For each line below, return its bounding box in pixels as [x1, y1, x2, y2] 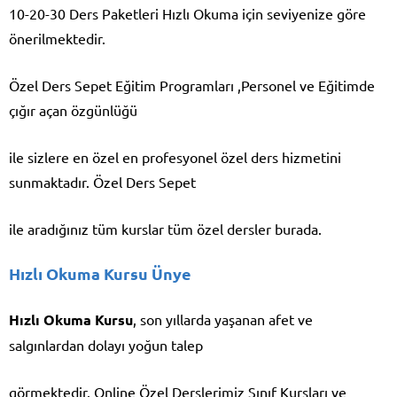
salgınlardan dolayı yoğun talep [9, 336, 203, 354]
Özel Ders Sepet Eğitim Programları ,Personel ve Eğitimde [9, 76, 375, 95]
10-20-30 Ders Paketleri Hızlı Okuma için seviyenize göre [9, 4, 366, 23]
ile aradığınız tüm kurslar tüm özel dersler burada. [9, 220, 322, 238]
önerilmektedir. [9, 29, 105, 48]
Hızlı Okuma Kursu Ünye [9, 263, 191, 284]
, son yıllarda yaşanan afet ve [133, 310, 313, 329]
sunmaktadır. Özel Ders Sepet [9, 173, 196, 191]
